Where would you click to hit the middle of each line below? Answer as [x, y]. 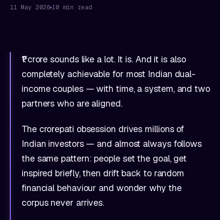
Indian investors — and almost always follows [112, 144]
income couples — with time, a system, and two [116, 89]
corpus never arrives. [63, 203]
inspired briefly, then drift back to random [103, 173]
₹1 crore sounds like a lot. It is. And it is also [104, 59]
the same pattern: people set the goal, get [104, 158]
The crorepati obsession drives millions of [103, 129]
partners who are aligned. [72, 103]
